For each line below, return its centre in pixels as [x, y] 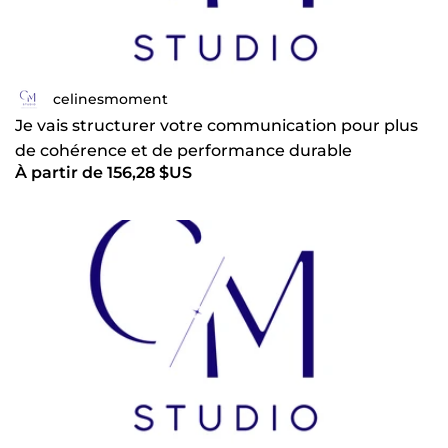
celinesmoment [110, 98]
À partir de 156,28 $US [103, 173]
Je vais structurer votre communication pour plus [216, 126]
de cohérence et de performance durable [183, 151]
